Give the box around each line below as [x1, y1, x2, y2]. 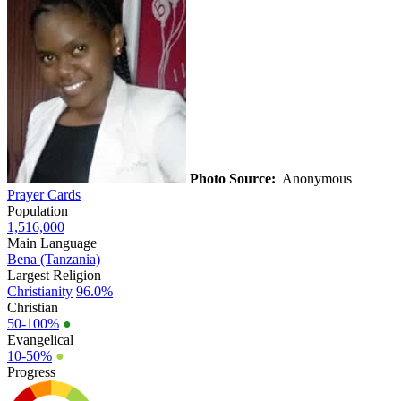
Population [7, 202, 68, 218]
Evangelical [7, 331, 73, 347]
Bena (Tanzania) [7, 251, 100, 267]
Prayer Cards [7, 186, 81, 202]
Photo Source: [190, 170, 276, 186]
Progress [7, 363, 55, 380]
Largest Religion [7, 267, 101, 283]
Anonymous [276, 170, 355, 186]
